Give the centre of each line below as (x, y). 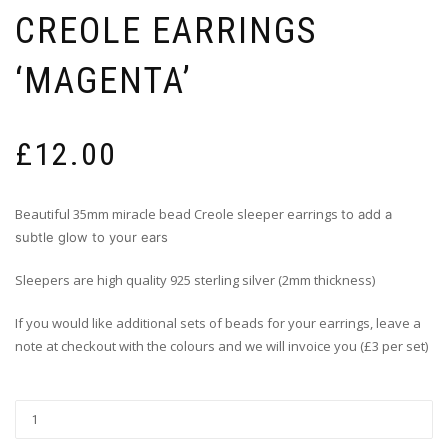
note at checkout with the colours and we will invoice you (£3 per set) (221, 346)
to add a (366, 214)
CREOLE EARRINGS (166, 31)
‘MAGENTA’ (103, 81)
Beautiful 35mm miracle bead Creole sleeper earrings (178, 214)
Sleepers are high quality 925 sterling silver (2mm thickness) (195, 280)
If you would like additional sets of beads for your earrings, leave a (218, 323)
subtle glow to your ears (91, 237)
